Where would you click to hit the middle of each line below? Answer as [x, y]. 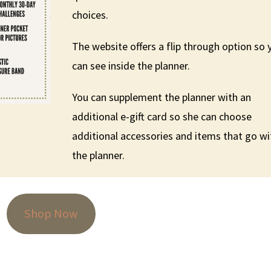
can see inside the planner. [131, 65]
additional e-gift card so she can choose [162, 116]
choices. [90, 15]
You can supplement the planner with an [162, 97]
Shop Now [51, 214]
